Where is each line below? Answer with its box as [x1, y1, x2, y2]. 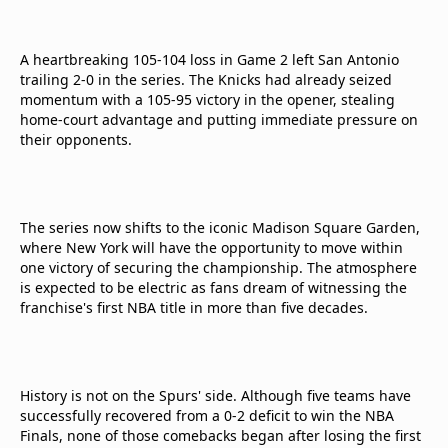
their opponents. [20, 130, 132, 149]
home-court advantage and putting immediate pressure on [20, 110, 418, 129]
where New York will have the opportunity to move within [20, 238, 403, 257]
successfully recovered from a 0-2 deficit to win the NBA [20, 406, 394, 425]
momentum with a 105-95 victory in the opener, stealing [20, 90, 395, 109]
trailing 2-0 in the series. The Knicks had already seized [20, 70, 392, 89]
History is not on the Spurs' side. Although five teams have [20, 386, 411, 405]
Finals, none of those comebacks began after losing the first [20, 426, 421, 445]
